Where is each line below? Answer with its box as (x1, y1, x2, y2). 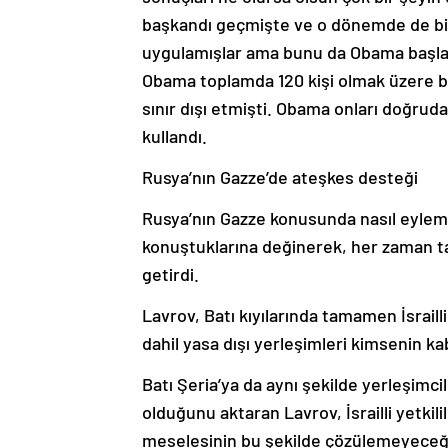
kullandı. (142, 125, 207, 148)
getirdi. (142, 263, 199, 286)
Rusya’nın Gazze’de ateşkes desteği (142, 166, 418, 189)
